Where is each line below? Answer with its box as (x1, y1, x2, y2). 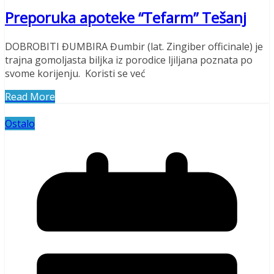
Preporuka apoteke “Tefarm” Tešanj (5, 7, 246, 28)
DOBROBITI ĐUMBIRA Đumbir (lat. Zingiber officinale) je (5, 40, 263, 54)
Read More (5, 90, 55, 104)
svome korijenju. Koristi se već (5, 67, 146, 81)
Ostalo (5, 117, 35, 131)
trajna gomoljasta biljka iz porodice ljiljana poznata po (5, 53, 253, 67)
